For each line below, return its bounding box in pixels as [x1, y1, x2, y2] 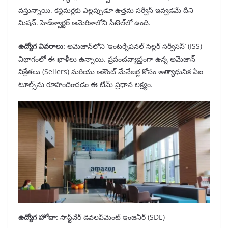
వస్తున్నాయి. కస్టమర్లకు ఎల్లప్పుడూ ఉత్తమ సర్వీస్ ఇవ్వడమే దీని [18, 5, 193, 15]
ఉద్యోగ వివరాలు [18, 41, 63, 51]
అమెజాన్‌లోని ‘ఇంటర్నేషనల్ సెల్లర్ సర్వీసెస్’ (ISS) [65, 41, 202, 51]
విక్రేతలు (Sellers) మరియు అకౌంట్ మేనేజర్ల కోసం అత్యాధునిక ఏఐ [18, 67, 203, 77]
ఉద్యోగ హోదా [18, 212, 56, 222]
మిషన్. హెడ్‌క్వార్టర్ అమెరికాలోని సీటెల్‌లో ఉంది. [18, 18, 151, 28]
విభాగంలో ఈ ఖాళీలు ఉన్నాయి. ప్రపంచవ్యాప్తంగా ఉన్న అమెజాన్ [18, 54, 195, 64]
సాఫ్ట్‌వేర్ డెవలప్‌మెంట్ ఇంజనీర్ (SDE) [58, 212, 165, 222]
